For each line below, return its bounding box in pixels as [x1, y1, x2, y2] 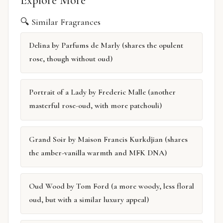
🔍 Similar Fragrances [20, 16, 101, 27]
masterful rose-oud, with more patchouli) [29, 101, 162, 111]
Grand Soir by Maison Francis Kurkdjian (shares [29, 134, 188, 144]
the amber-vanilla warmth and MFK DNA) [29, 147, 167, 158]
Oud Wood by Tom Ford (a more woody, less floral [29, 181, 194, 191]
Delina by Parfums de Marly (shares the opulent [29, 40, 183, 50]
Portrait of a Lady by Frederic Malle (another [29, 87, 176, 98]
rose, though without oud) [29, 53, 112, 64]
